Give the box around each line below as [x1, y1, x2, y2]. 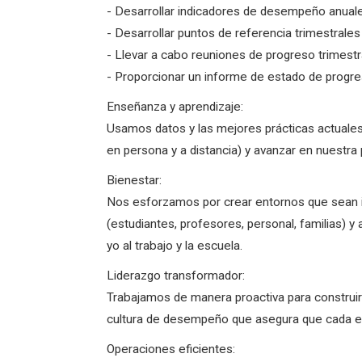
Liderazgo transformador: [107, 268, 245, 283]
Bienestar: [107, 173, 162, 187]
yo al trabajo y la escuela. [107, 238, 242, 253]
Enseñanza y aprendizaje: [107, 99, 243, 114]
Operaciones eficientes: [107, 342, 235, 356]
